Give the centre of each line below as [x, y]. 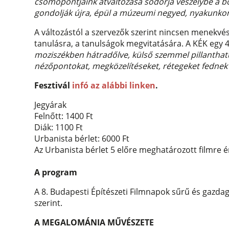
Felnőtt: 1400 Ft [64, 116]
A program [56, 173]
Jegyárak [51, 105]
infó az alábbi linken [114, 86]
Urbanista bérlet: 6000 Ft [82, 139]
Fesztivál [53, 86]
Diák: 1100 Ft [59, 128]
